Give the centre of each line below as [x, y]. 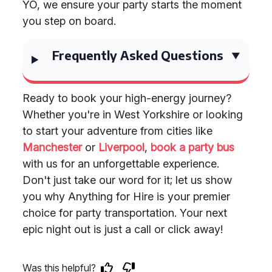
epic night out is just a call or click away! [123, 229]
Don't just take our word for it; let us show [127, 180]
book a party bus [192, 147]
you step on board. [69, 21]
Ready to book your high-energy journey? [127, 98]
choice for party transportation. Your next [125, 213]
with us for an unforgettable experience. [121, 164]
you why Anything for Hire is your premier [126, 196]
